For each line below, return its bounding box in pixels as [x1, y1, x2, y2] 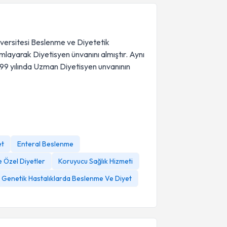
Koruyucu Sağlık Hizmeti [58, 157, 133, 166]
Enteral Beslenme [17, 139, 73, 148]
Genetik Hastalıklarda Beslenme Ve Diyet [2, 174, 132, 183]
